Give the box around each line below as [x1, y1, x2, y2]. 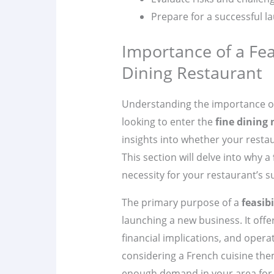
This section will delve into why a [121, 150, 273, 165]
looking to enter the [121, 115, 215, 129]
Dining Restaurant [121, 61, 262, 84]
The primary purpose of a [121, 196, 242, 210]
